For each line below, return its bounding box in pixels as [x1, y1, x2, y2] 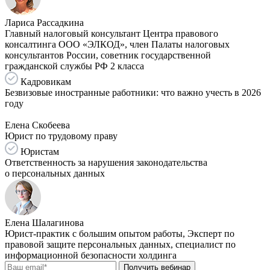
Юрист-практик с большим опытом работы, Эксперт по [5, 228, 234, 239]
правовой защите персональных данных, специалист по [5, 239, 236, 250]
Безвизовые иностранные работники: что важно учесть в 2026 [5, 87, 261, 98]
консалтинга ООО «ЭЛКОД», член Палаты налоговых [5, 39, 230, 49]
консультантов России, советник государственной [5, 49, 211, 60]
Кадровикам [18, 76, 71, 87]
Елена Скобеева [5, 119, 70, 130]
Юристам [18, 146, 59, 157]
